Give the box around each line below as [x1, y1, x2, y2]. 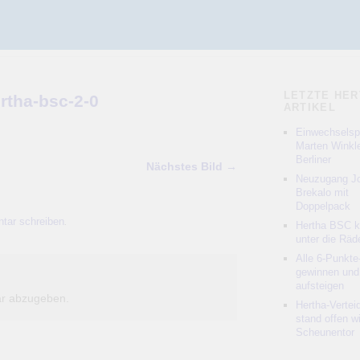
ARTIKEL [283, 101, 336, 113]
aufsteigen [295, 280, 344, 292]
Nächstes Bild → [145, 160, 237, 173]
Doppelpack [295, 200, 350, 212]
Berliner [295, 153, 331, 166]
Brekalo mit [295, 186, 349, 198]
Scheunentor [295, 326, 354, 338]
